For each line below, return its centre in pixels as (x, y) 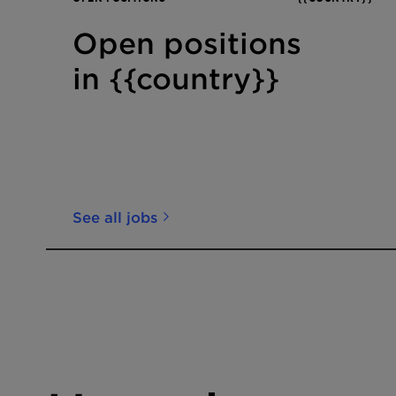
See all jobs (115, 217)
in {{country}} (176, 78)
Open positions (187, 43)
